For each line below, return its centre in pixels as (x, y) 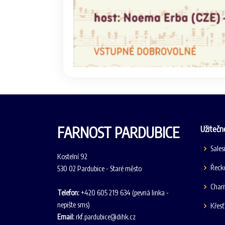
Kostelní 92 (72, 156)
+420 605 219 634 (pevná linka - (124, 192)
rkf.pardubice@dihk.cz (105, 216)
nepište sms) (74, 204)
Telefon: (68, 192)
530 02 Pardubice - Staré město (99, 168)
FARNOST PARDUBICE (118, 132)
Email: (66, 216)
